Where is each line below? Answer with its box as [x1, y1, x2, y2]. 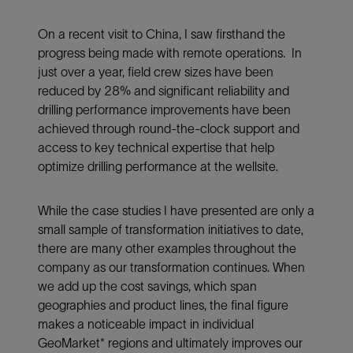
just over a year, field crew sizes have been [38, 64, 273, 79]
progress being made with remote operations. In [38, 45, 302, 60]
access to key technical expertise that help [38, 139, 274, 154]
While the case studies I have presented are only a [38, 203, 314, 217]
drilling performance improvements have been [38, 102, 291, 117]
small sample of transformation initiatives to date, [38, 221, 303, 236]
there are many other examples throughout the [38, 240, 296, 255]
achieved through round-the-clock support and [38, 121, 299, 136]
